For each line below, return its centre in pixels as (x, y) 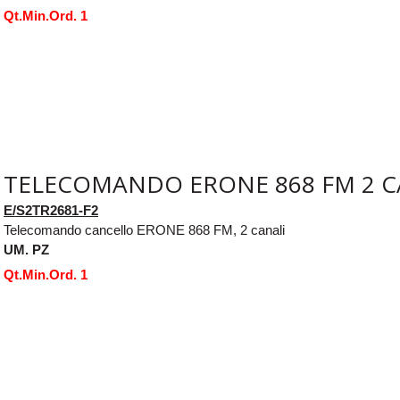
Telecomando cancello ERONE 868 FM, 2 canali (144, 229)
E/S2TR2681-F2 (51, 210)
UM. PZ (26, 249)
